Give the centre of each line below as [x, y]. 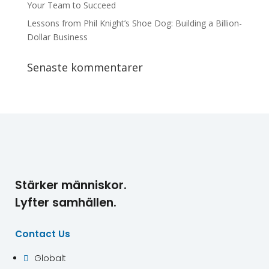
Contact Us [43, 234]
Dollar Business [57, 37]
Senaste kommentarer [85, 67]
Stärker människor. [71, 185]
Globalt [50, 258]
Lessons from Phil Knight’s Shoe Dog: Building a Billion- [134, 23]
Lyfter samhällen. [66, 202]
